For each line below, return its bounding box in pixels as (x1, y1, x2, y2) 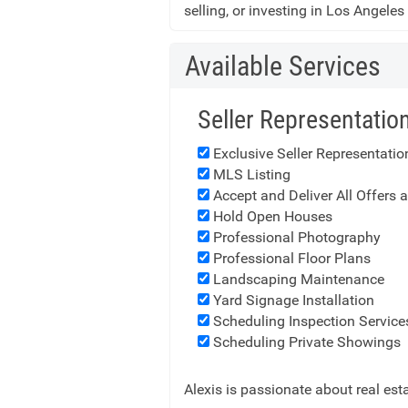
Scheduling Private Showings (209, 333, 401, 351)
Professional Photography (209, 229, 381, 246)
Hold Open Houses (209, 208, 332, 225)
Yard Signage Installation (209, 291, 374, 309)
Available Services (185, 50, 381, 82)
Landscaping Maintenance (209, 270, 384, 288)
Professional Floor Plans (209, 250, 371, 267)
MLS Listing (209, 166, 291, 183)
